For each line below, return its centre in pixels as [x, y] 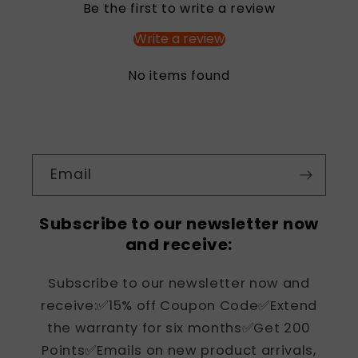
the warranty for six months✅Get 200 [179, 328]
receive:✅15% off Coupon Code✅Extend [179, 305]
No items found [179, 76]
